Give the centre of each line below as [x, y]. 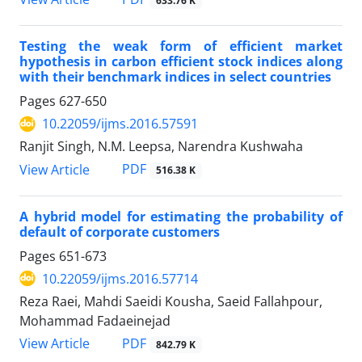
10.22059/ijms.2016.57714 [120, 278]
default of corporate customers [120, 232]
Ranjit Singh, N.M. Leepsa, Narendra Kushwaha [161, 147]
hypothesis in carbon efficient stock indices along [181, 62]
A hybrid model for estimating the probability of [181, 216]
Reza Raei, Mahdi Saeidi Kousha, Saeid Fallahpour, [171, 301]
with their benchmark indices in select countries [175, 77]
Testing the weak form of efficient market [181, 46]
